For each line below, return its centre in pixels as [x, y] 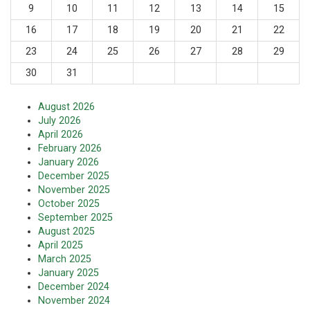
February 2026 [70, 149]
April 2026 [61, 135]
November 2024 [74, 301]
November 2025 [74, 190]
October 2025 [69, 204]
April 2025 [61, 246]
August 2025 [66, 232]
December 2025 [74, 176]
